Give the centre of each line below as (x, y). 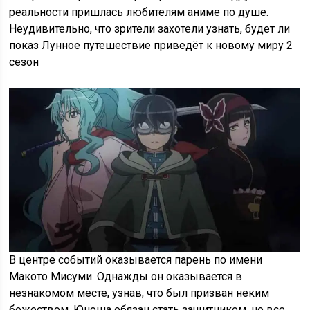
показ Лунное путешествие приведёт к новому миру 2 (151, 46)
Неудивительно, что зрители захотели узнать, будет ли (150, 29)
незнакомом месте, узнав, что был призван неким (139, 293)
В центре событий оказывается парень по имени (136, 260)
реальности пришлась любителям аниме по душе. (139, 12)
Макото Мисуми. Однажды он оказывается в (126, 277)
